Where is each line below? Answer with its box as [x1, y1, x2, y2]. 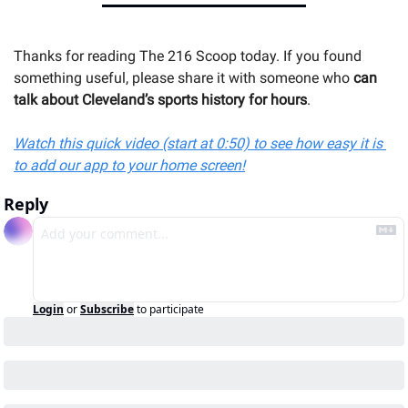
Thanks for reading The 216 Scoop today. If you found [14, 47, 362, 66]
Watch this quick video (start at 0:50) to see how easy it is [14, 135, 382, 153]
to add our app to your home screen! [14, 157, 245, 175]
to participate [137, 301, 204, 318]
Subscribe [80, 301, 134, 318]
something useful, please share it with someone [14, 69, 322, 87]
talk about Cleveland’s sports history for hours [14, 91, 307, 109]
